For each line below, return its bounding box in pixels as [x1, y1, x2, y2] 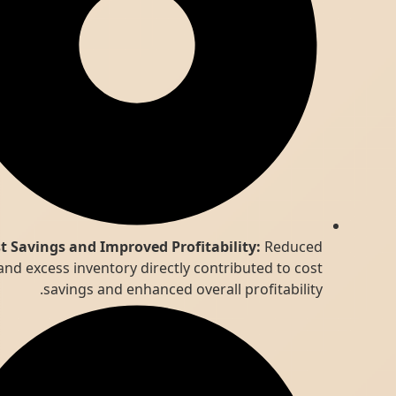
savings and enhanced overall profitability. [99, 279, 379, 300]
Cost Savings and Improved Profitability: [32, 237, 317, 257]
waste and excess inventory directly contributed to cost [9, 258, 379, 278]
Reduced [316, 237, 379, 257]
